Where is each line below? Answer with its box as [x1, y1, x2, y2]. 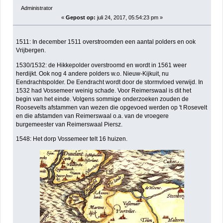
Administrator [20, 4, 53, 11]
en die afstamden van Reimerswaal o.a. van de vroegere [16, 112, 169, 119]
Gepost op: [66, 14, 96, 20]
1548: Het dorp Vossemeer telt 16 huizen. [16, 135, 128, 143]
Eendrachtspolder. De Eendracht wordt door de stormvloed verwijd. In [16, 78, 204, 86]
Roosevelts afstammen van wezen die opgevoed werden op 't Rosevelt [16, 104, 208, 111]
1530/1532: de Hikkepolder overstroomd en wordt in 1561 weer [16, 61, 187, 69]
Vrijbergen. [16, 47, 46, 54]
